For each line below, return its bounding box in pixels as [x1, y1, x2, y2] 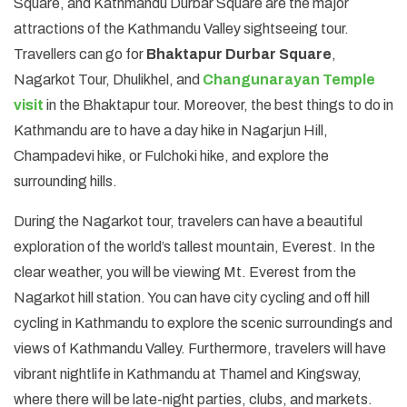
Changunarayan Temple [203, 71, 375, 87]
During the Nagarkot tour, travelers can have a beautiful [14, 213, 362, 229]
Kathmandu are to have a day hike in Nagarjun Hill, [14, 122, 328, 138]
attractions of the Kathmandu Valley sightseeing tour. [14, 20, 349, 36]
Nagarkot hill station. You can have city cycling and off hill [14, 289, 370, 305]
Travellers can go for [14, 45, 146, 62]
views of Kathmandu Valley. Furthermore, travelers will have [14, 340, 386, 356]
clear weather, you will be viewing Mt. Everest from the [14, 263, 356, 280]
